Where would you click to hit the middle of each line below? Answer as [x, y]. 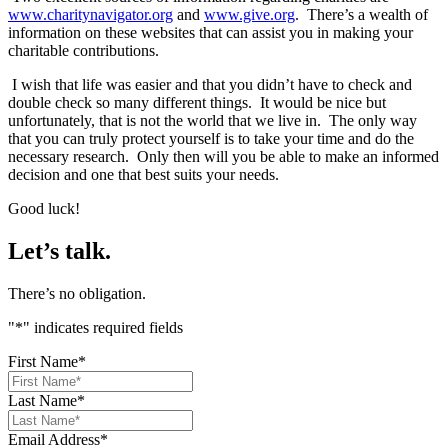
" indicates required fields [103, 328]
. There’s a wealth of [361, 15]
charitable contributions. [83, 51]
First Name [43, 362]
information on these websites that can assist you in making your [210, 33]
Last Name [42, 401]
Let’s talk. [59, 251]
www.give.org [249, 15]
